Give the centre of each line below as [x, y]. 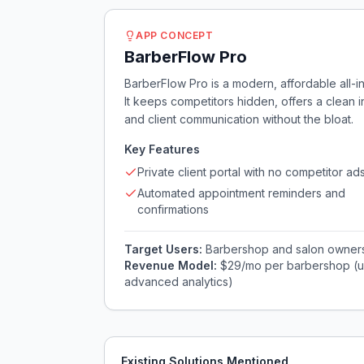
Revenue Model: [172, 265]
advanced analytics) [179, 282]
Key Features [162, 149]
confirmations [173, 209]
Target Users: [165, 249]
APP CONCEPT [175, 35]
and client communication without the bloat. [239, 119]
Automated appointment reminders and [241, 193]
